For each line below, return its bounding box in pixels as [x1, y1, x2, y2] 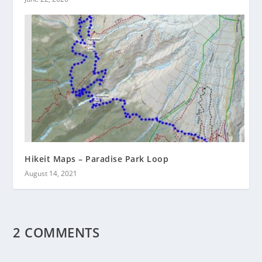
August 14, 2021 [25, 168, 78, 178]
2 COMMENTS [13, 223, 100, 241]
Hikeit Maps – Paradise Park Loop [25, 153, 169, 164]
